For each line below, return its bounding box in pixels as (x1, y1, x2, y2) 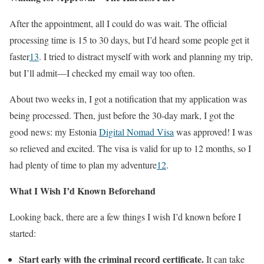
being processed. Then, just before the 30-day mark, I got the (9, 109, 235, 122)
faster (9, 50, 29, 63)
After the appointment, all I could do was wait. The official (9, 17, 227, 30)
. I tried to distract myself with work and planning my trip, (39, 50, 253, 63)
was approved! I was (174, 126, 252, 138)
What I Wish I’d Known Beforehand (9, 184, 156, 198)
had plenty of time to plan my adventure (9, 159, 157, 171)
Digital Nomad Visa (99, 126, 174, 138)
